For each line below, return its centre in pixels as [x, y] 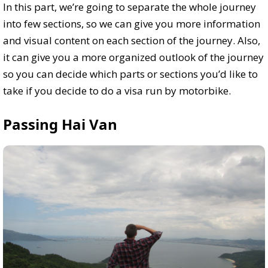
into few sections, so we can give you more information [132, 24]
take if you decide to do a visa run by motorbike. [117, 91]
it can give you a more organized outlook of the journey [133, 57]
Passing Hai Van [60, 124]
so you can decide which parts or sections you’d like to [130, 74]
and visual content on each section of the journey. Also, [132, 41]
